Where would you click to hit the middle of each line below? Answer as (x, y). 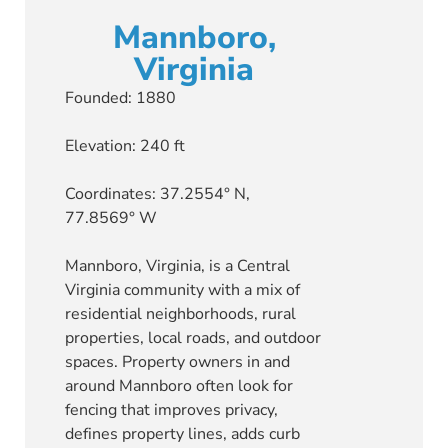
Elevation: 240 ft (125, 146)
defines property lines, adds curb (182, 434)
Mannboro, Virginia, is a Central (177, 266)
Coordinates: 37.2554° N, (157, 194)
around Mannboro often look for (179, 386)
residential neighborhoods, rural (180, 314)
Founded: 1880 (120, 98)
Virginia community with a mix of (182, 290)
